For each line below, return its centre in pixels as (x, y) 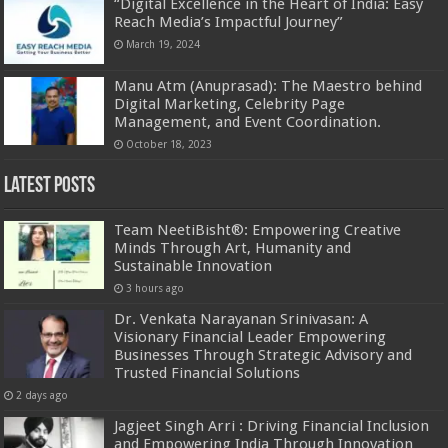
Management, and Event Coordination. (248, 121)
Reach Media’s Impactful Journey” (229, 22)
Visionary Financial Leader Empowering (250, 336)
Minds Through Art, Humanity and (233, 247)
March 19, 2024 (163, 44)
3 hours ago (155, 287)
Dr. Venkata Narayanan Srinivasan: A (241, 318)
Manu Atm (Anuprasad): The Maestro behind (268, 85)
